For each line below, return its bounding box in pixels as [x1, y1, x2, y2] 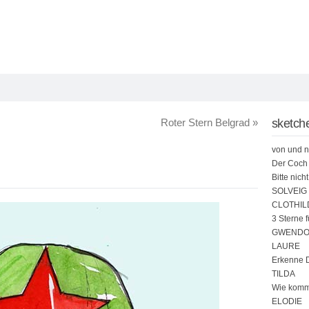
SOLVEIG [272, 186, 307, 196]
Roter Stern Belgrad [161, 117, 252, 128]
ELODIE [272, 297, 302, 306]
